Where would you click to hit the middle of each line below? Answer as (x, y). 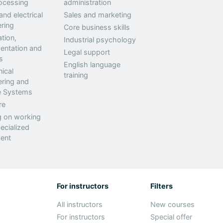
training (76, 75)
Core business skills (97, 27)
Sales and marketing (98, 15)
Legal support (87, 52)
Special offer (171, 217)
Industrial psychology (100, 40)
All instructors (80, 204)
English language (92, 64)
